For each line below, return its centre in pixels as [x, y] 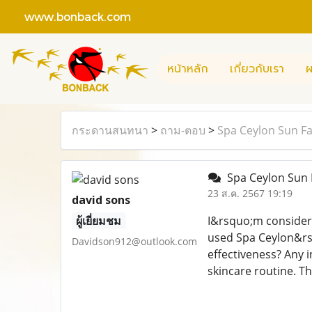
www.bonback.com [71, 16]
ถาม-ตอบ [183, 130]
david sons [101, 200]
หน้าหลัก [188, 69]
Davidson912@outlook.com [134, 241]
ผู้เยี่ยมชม [99, 221]
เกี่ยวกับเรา [257, 69]
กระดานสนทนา [110, 130]
